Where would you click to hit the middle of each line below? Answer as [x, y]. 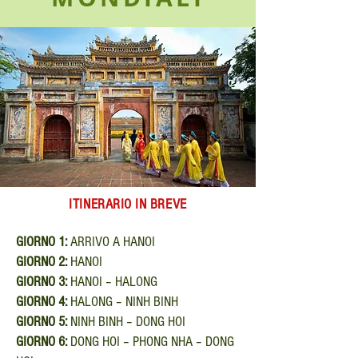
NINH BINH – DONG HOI [128, 322]
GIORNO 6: [43, 342]
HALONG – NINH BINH [124, 302]
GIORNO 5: [43, 322]
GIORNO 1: [43, 242]
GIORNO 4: [43, 302]
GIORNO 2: [42, 262]
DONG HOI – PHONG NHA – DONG [152, 342]
